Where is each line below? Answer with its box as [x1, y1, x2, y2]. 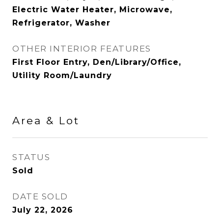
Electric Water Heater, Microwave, [12, 5, 172, 14]
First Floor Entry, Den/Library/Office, [12, 57, 181, 67]
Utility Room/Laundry [12, 71, 112, 80]
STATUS [12, 152, 50, 162]
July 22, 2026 [12, 205, 73, 215]
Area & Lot [12, 114, 80, 127]
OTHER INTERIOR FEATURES [12, 44, 151, 54]
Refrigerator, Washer [12, 18, 110, 27]
